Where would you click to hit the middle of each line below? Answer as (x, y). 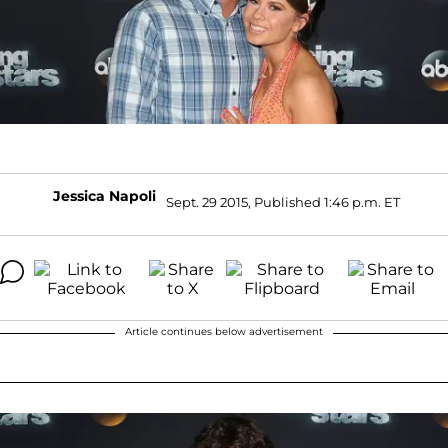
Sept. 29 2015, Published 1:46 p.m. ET (282, 202)
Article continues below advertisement (224, 331)
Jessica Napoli (104, 195)
